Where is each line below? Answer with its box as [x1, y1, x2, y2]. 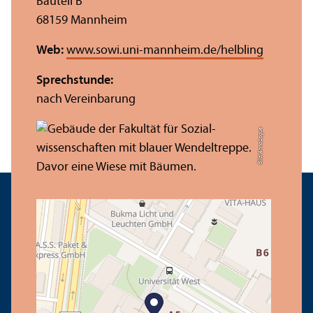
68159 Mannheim [36, 13, 127, 27]
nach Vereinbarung [36, 92, 136, 106]
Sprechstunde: [36, 73, 113, 87]
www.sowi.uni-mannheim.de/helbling [66, 43, 263, 57]
